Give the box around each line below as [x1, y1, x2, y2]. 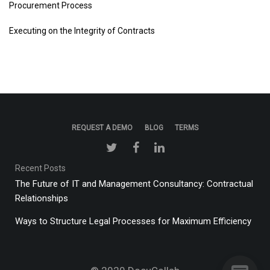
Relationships [15, 193, 68, 204]
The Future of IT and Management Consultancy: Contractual [15, 178, 253, 189]
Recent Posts [15, 163, 66, 173]
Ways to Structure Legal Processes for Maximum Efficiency [15, 216, 251, 227]
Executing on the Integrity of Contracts [9, 26, 155, 36]
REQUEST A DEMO [71, 124, 133, 132]
